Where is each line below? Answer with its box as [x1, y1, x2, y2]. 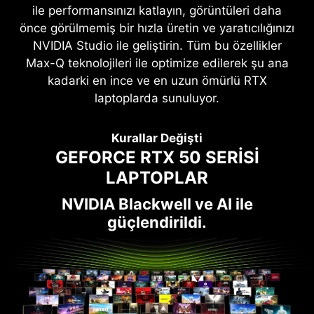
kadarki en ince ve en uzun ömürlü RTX [47, 74, 267, 88]
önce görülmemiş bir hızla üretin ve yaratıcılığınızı [20, 21, 294, 36]
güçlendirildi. [107, 212, 207, 231]
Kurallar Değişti [111, 130, 203, 145]
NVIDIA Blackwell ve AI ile [61, 194, 253, 213]
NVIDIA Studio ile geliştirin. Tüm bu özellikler [32, 39, 282, 53]
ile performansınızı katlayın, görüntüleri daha [32, 4, 282, 18]
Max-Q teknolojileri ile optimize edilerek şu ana [25, 56, 289, 71]
